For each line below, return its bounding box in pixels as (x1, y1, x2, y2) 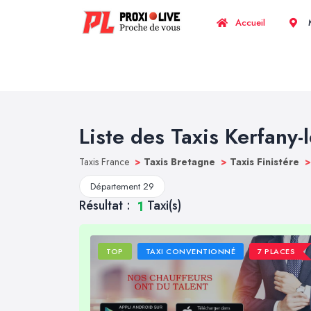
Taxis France (79, 155, 132, 169)
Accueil (233, 16, 265, 29)
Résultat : (79, 196, 134, 215)
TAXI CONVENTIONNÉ (145, 246, 236, 258)
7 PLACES (258, 246, 296, 258)
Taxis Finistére (230, 155, 302, 169)
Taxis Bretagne (144, 155, 218, 169)
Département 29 (90, 180, 154, 193)
